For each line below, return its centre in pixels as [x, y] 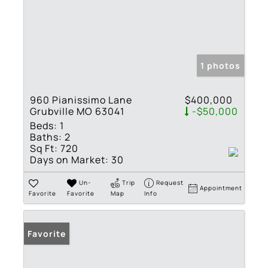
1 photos [220, 65]
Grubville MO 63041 [77, 111]
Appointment [221, 188]
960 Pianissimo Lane [81, 100]
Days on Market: [69, 159]
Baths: [46, 137]
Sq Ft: [44, 148]
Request [170, 182]
